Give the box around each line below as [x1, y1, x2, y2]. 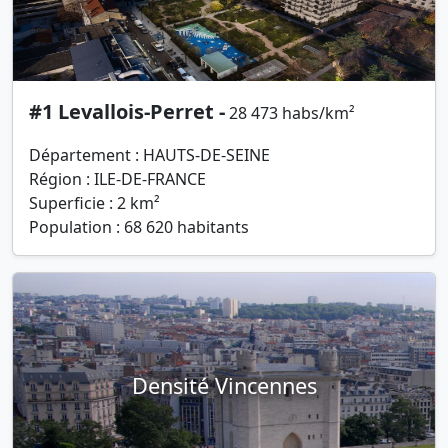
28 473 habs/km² [229, 102, 355, 125]
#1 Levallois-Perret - [29, 98, 225, 126]
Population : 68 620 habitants [29, 216, 249, 239]
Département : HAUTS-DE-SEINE [29, 144, 270, 167]
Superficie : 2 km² [29, 192, 160, 215]
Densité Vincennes [131, 370, 317, 400]
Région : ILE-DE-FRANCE [29, 168, 206, 191]
